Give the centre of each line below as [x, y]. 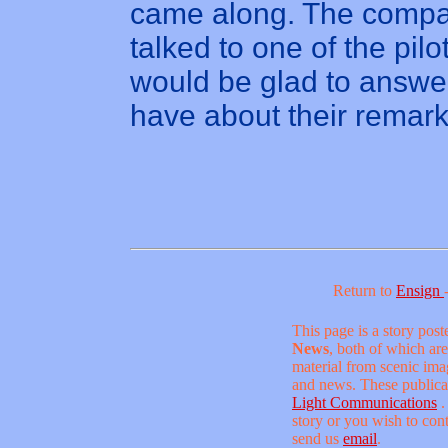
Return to [364, 290]
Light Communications [364, 402]
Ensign [420, 290]
